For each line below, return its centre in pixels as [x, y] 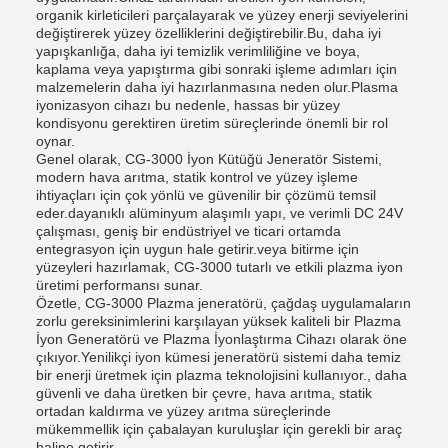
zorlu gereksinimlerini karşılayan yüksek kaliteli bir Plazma [218, 321]
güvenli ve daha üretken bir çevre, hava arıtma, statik [204, 393]
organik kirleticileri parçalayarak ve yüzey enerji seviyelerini [222, 15]
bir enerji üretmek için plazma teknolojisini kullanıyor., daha [221, 375]
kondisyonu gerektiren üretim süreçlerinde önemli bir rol [212, 123]
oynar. [55, 141]
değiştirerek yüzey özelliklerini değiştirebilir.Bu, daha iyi [208, 33]
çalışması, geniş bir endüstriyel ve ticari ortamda [188, 231]
